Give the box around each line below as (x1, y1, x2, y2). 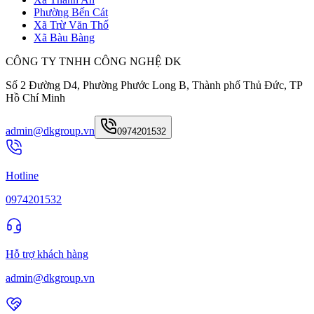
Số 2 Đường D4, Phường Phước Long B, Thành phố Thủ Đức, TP (6, 79, 302, 92)
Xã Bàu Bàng (34, 32, 95, 44)
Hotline (6, 170, 39, 182)
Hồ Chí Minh (6, 92, 65, 104)
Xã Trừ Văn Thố (34, 19, 109, 32)
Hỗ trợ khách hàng (6, 248, 88, 261)
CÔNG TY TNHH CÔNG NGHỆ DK (6, 55, 184, 68)
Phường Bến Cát (34, 6, 108, 19)
